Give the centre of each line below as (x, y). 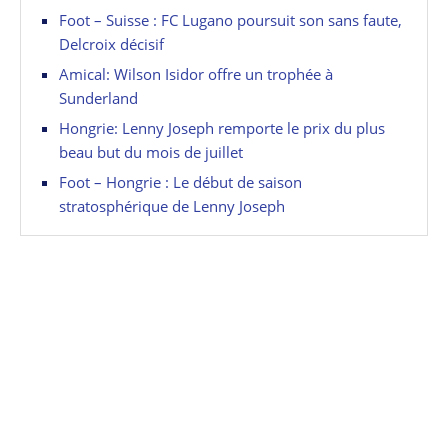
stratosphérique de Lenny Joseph (172, 205)
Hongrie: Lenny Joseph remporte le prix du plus (222, 127)
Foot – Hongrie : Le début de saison (180, 181)
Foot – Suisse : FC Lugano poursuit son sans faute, (230, 19)
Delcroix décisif (111, 43)
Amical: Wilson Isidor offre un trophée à (196, 73)
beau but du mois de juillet (151, 151)
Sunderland (98, 97)
